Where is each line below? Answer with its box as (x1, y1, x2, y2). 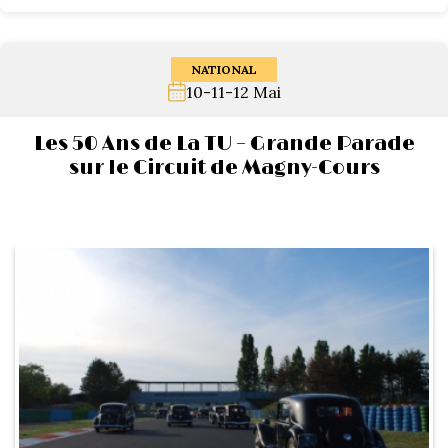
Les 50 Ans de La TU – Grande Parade (33, 132, 415, 156)
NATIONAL (191, 62, 257, 77)
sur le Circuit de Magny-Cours (68, 156, 380, 180)
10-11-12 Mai (185, 82, 281, 102)
